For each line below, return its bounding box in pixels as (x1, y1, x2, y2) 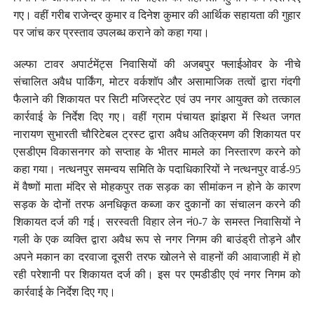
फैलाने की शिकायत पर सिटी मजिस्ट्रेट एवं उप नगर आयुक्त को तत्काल (13, 93, 301, 105)
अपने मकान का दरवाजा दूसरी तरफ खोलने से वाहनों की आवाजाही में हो (13, 250, 301, 263)
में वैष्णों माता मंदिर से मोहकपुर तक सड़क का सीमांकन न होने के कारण (13, 180, 301, 193)
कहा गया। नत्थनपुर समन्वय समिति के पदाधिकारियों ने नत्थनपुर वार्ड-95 (13, 163, 301, 175)
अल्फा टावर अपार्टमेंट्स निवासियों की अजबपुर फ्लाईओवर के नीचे (13, 57, 301, 70)
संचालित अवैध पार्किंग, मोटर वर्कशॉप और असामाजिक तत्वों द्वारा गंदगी (13, 75, 301, 88)
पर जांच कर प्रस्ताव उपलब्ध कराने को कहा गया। (13, 26, 210, 39)
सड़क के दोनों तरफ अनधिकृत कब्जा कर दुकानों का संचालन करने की (13, 198, 301, 210)
